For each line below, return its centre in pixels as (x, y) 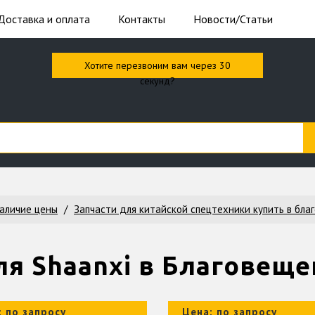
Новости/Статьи (233, 19)
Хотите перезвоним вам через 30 (157, 65)
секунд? (157, 81)
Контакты (142, 19)
